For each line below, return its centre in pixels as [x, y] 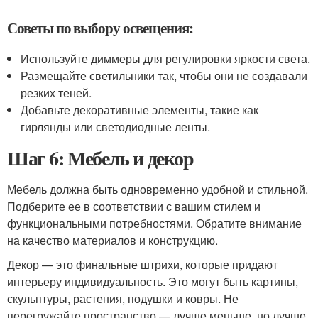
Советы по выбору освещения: [100, 28]
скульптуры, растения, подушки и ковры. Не [123, 298]
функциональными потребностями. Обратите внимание [154, 223]
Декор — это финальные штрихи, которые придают [142, 264]
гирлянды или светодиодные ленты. [116, 127]
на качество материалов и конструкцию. [113, 240]
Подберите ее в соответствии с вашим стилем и [134, 206]
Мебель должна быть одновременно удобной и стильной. [158, 189]
